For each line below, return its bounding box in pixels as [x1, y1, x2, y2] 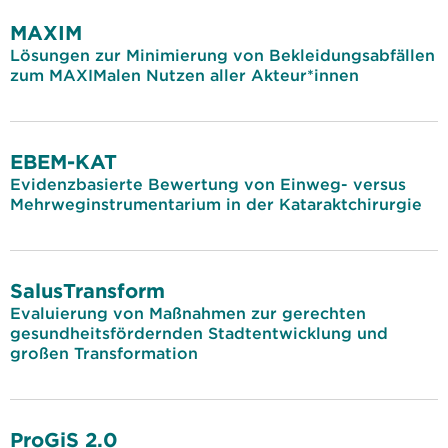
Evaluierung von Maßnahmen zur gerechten [10, 303, 366, 323]
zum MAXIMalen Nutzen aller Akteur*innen [10, 65, 359, 85]
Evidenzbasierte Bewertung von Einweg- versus [10, 174, 406, 194]
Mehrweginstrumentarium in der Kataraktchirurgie [10, 194, 422, 214]
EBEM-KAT [10, 149, 117, 174]
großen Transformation [10, 343, 198, 363]
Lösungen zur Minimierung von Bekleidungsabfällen [10, 45, 435, 65]
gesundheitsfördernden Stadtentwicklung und [10, 323, 388, 343]
